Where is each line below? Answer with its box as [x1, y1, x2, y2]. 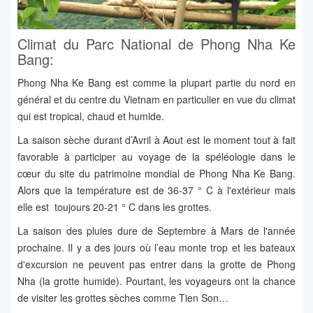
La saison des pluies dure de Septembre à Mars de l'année [17, 224, 296, 238]
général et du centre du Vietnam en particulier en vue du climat [17, 92, 296, 107]
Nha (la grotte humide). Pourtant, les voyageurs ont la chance [17, 274, 296, 289]
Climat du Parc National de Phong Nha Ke [17, 34, 296, 54]
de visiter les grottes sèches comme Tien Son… [17, 291, 228, 305]
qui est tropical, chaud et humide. [17, 109, 164, 124]
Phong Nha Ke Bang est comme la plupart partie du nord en [17, 75, 296, 90]
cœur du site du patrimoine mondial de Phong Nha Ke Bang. [17, 166, 296, 181]
